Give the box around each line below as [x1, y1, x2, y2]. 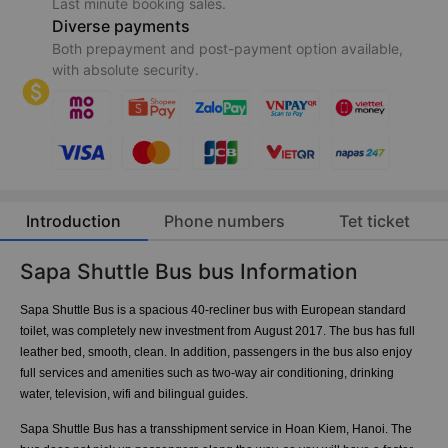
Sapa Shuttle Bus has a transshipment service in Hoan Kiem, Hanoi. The [20, 421, 412, 436]
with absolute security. [52, 61, 199, 79]
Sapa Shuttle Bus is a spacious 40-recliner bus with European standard [20, 302, 406, 317]
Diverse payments [52, 16, 190, 37]
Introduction [26, 210, 122, 231]
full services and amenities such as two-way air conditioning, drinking [20, 365, 394, 380]
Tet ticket [338, 210, 410, 231]
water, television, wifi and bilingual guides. [20, 386, 248, 401]
